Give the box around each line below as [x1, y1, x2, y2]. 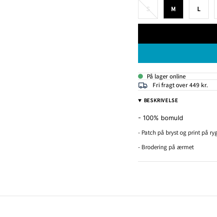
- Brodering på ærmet [138, 142, 194, 151]
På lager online [147, 72, 186, 80]
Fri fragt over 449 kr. [153, 81, 208, 90]
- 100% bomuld [138, 113, 183, 122]
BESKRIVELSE [143, 97, 178, 104]
